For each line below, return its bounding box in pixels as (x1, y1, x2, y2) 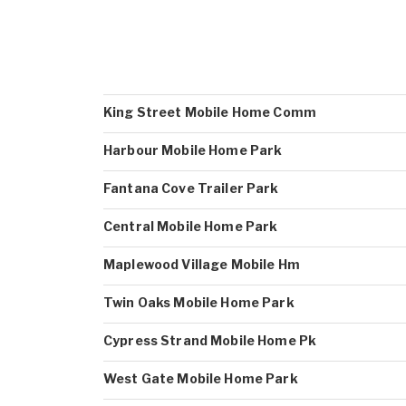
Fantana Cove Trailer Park (103, 180, 279, 196)
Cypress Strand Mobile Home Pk (103, 333, 317, 348)
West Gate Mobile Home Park (103, 371, 298, 386)
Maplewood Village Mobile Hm (103, 256, 300, 272)
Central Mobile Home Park (103, 218, 278, 234)
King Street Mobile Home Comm (103, 104, 316, 120)
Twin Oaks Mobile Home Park (103, 295, 295, 310)
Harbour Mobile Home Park (103, 142, 283, 158)
